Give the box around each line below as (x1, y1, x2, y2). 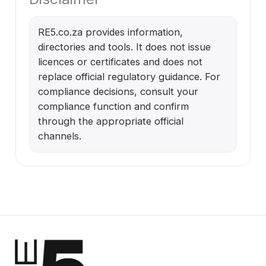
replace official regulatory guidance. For (38, 71, 220, 83)
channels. (38, 130, 81, 142)
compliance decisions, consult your (38, 85, 198, 97)
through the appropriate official (38, 115, 183, 127)
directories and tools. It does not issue (38, 41, 211, 53)
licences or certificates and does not (38, 56, 202, 68)
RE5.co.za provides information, (38, 26, 183, 38)
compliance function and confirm (38, 100, 189, 112)
